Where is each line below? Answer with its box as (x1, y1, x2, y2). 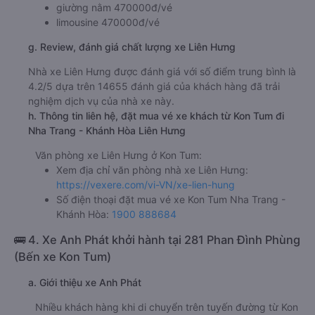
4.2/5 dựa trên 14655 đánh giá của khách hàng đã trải (28, 79, 280, 92)
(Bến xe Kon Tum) (14, 249, 111, 264)
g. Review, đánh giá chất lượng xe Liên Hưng (28, 40, 236, 53)
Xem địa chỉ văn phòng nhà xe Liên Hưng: (56, 163, 248, 176)
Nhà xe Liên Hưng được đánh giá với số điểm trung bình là (28, 65, 296, 77)
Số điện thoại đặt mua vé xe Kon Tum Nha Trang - (56, 193, 285, 205)
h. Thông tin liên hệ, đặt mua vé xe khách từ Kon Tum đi (28, 109, 284, 122)
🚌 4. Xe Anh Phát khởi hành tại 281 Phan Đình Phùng (14, 232, 300, 247)
